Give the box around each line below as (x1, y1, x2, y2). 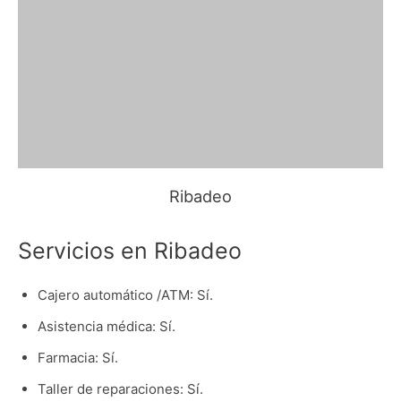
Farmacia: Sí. (37, 348, 118, 366)
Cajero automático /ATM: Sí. (37, 286, 213, 303)
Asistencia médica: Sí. (37, 317, 175, 335)
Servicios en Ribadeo (18, 236, 242, 264)
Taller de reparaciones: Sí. (37, 380, 203, 397)
